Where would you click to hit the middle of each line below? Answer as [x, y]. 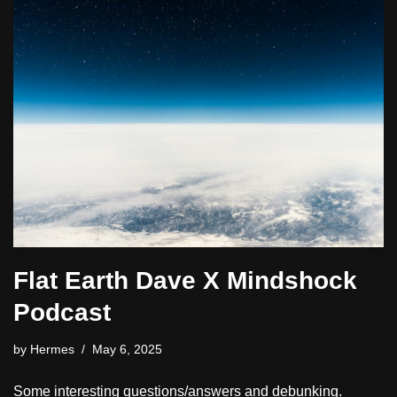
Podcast [62, 313]
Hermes [52, 350]
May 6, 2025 [127, 350]
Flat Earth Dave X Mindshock [185, 281]
